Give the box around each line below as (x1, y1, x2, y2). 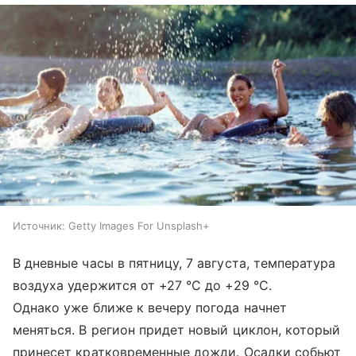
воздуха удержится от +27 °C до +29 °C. (13, 277, 272, 293)
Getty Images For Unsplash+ (68, 219, 210, 232)
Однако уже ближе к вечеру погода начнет (13, 299, 287, 315)
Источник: (13, 219, 65, 232)
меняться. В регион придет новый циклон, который (13, 321, 341, 338)
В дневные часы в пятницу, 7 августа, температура (13, 254, 336, 271)
